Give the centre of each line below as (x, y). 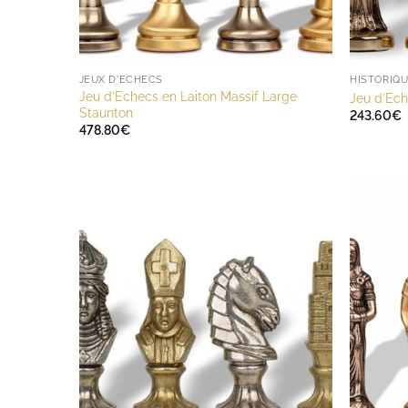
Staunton (106, 113)
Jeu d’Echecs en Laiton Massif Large (188, 97)
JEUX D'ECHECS (121, 80)
